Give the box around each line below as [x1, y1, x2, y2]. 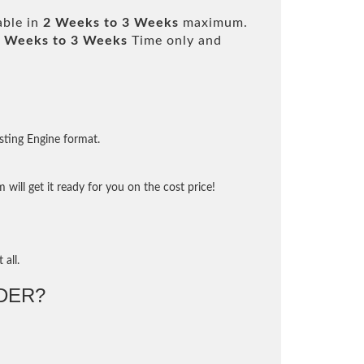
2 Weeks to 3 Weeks [43, 16, 179, 29]
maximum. [179, 16, 248, 29]
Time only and [128, 34, 222, 47]
